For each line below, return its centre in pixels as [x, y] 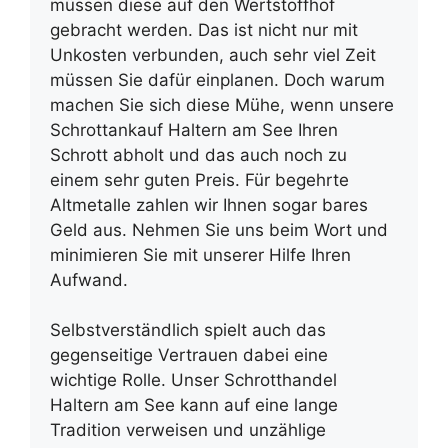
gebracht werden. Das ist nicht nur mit [204, 29]
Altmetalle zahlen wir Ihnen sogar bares [209, 204]
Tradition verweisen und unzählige [188, 430]
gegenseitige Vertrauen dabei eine [189, 355]
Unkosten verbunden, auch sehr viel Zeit [213, 54]
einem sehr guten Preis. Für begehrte [199, 179]
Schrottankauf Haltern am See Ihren [194, 129]
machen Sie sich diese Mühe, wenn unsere [222, 104]
